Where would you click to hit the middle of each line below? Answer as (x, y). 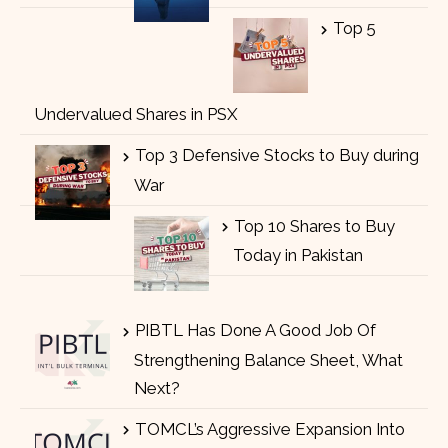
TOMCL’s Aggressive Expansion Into (270, 428)
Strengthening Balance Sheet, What (268, 359)
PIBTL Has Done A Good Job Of (255, 329)
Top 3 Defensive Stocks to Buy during (277, 155)
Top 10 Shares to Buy (314, 225)
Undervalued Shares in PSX (136, 114)
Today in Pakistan (298, 255)
